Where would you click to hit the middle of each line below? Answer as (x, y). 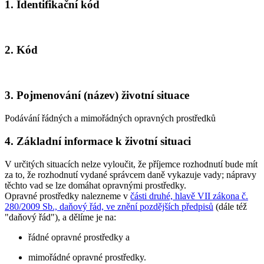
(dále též (230, 206)
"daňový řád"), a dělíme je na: (60, 217)
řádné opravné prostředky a (79, 237)
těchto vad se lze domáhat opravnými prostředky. (95, 185)
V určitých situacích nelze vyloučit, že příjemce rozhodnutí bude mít (131, 164)
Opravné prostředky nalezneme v (67, 196)
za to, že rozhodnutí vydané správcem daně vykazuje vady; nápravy (131, 174)
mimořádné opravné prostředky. (87, 257)
